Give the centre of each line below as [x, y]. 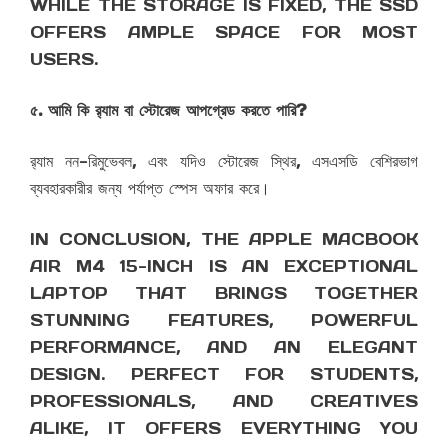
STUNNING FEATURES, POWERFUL [224, 320]
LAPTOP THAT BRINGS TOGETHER [224, 293]
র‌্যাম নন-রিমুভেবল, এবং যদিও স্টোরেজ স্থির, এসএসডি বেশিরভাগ [224, 161]
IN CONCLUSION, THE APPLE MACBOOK [224, 239]
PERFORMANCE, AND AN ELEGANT [224, 347]
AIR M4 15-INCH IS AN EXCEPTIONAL [224, 266]
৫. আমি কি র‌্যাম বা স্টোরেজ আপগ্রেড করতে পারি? [168, 110]
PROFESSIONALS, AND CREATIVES [224, 401]
